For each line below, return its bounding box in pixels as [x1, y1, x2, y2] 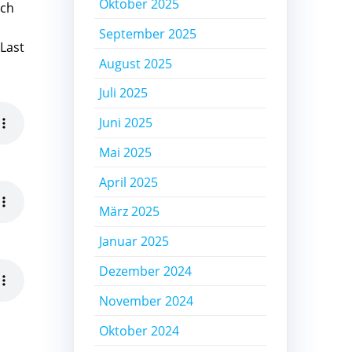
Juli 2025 [99, 84, 148, 102]
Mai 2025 [99, 143, 152, 161]
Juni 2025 [99, 114, 153, 132]
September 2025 [99, 24, 197, 42]
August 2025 [99, 54, 173, 72]
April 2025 [99, 173, 159, 191]
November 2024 [99, 291, 194, 310]
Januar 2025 [99, 233, 170, 251]
